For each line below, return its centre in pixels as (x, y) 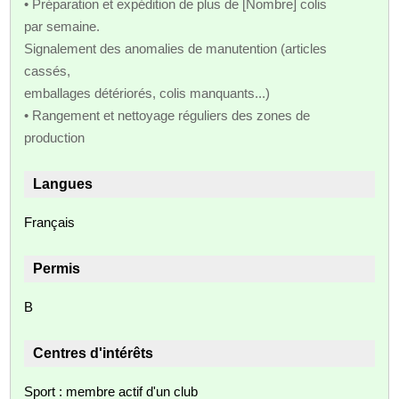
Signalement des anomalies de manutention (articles (176, 48)
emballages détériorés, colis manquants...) (147, 93)
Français (50, 222)
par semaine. (62, 26)
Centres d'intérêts (94, 353)
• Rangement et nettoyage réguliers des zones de (167, 115)
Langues (63, 183)
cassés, (48, 70)
